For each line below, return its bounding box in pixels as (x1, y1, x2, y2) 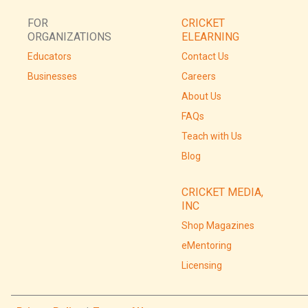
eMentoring (181, 239, 232, 251)
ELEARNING (181, 30, 239, 43)
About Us (181, 90, 221, 102)
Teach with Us (181, 130, 242, 142)
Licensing (181, 259, 222, 271)
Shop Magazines (181, 219, 254, 231)
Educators (27, 50, 71, 62)
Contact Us (181, 50, 229, 62)
